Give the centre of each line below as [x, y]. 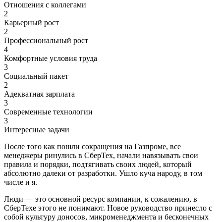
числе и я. [21, 182]
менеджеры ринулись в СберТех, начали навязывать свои [101, 155]
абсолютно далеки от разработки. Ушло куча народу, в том [103, 173]
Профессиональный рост [46, 40]
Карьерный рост [31, 22]
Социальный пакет [36, 76]
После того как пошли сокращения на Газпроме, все [92, 146]
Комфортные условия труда [51, 58]
